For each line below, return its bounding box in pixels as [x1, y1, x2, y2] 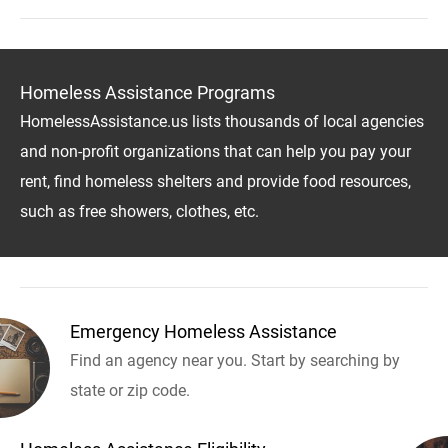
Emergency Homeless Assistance [70, 320, 337, 342]
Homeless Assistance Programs [20, 81, 275, 103]
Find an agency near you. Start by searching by [70, 350, 400, 370]
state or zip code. [70, 380, 190, 400]
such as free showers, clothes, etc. [20, 201, 259, 221]
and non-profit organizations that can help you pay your [20, 141, 411, 161]
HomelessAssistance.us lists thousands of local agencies [20, 111, 424, 131]
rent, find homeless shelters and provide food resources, [20, 171, 411, 191]
